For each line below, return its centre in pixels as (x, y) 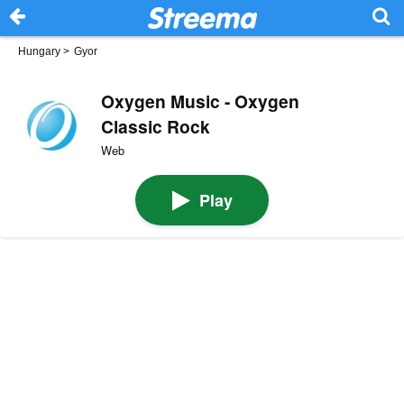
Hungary (39, 51)
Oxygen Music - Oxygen (200, 101)
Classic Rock (155, 126)
